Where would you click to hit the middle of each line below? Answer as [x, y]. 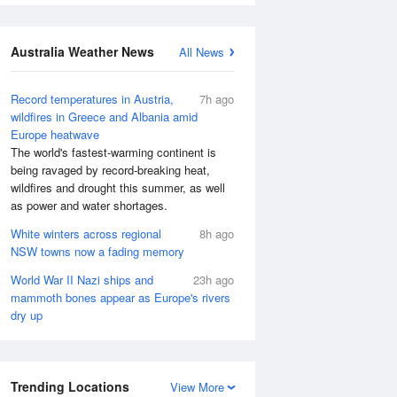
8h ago [217, 234]
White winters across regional [86, 234]
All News [202, 52]
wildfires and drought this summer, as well [118, 187]
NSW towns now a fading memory [97, 251]
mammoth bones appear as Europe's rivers [121, 297]
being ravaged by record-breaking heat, [110, 170]
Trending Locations [70, 386]
